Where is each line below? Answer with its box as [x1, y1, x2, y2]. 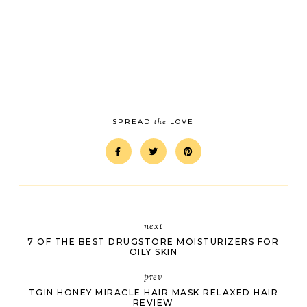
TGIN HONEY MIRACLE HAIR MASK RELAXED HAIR [28, 286, 279, 297]
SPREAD [112, 116, 155, 126]
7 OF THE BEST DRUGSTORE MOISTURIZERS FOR [27, 236, 280, 247]
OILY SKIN [129, 246, 178, 257]
